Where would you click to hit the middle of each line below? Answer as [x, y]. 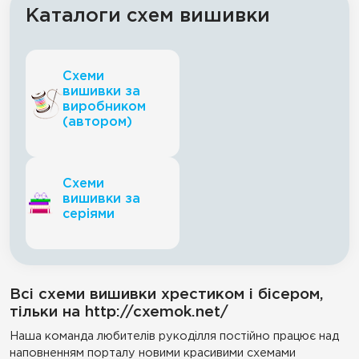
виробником [104, 107]
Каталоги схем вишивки [148, 16]
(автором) [97, 122]
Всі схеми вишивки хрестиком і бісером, [167, 294]
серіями [89, 214]
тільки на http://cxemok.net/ [119, 312]
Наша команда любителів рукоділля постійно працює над [174, 336]
